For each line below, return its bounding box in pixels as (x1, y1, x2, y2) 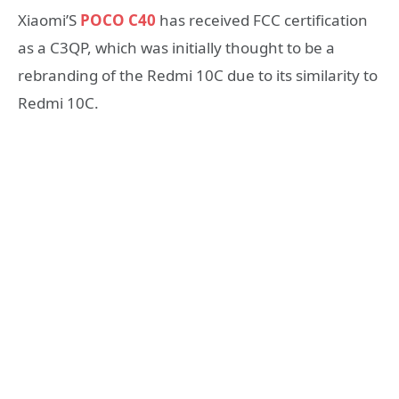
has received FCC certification (156, 10, 368, 31)
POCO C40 (80, 10, 156, 31)
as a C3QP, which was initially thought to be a (18, 37, 335, 59)
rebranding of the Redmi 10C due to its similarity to (18, 65, 378, 86)
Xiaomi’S (18, 10, 80, 31)
